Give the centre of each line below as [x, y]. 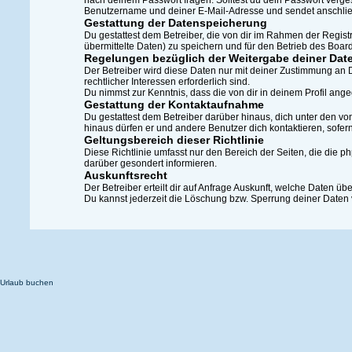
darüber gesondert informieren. [151, 163]
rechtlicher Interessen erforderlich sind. [167, 82]
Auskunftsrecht [126, 175]
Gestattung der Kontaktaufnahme [174, 104]
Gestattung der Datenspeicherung [176, 23]
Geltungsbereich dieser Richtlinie [174, 140]
